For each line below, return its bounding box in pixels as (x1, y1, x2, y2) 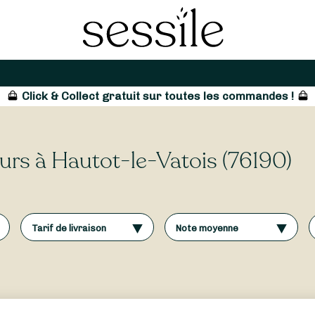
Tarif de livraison (32, 222, 107, 233)
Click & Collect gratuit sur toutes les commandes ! (18, 89, 297, 103)
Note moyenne (176, 222, 239, 233)
